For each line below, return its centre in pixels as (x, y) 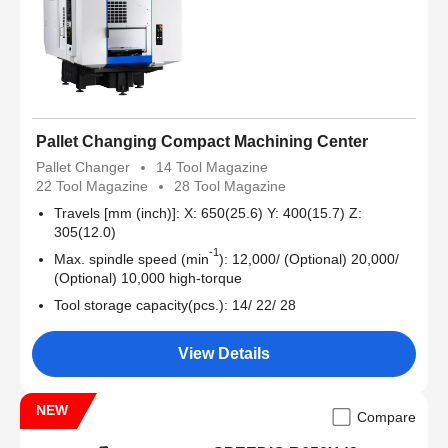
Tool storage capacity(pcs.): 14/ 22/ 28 (175, 304)
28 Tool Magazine (230, 185)
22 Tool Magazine (92, 185)
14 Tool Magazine (212, 166)
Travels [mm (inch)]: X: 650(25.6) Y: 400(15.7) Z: (208, 212)
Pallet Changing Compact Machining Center (202, 141)
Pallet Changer (83, 166)
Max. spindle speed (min (131, 258)
